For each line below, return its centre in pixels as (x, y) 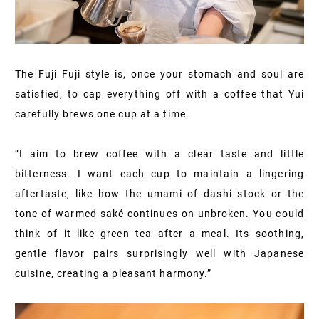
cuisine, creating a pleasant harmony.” (114, 273)
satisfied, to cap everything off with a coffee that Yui (159, 94)
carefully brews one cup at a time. (103, 114)
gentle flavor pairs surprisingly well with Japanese (159, 253)
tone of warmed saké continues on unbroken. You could (159, 213)
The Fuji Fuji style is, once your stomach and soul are (159, 74)
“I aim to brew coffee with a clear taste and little (159, 153)
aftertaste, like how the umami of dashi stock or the (159, 193)
